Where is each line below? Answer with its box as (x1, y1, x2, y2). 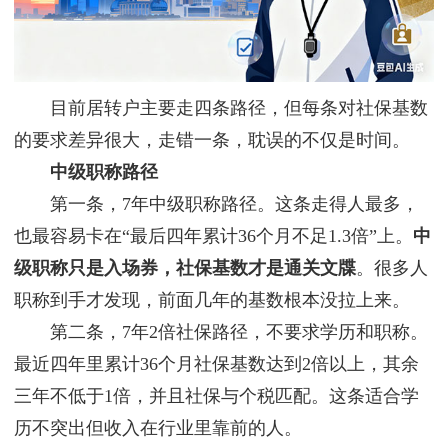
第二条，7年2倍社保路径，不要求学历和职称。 (14, 322, 428, 343)
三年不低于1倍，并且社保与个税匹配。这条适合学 (14, 386, 419, 407)
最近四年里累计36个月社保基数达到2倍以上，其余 (14, 354, 419, 375)
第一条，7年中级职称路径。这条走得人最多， (14, 194, 419, 215)
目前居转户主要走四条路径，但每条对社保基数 (14, 98, 428, 119)
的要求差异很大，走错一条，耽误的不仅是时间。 (14, 130, 410, 151)
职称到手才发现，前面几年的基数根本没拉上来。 (14, 290, 410, 311)
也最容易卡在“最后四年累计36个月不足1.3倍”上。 (14, 226, 413, 247)
